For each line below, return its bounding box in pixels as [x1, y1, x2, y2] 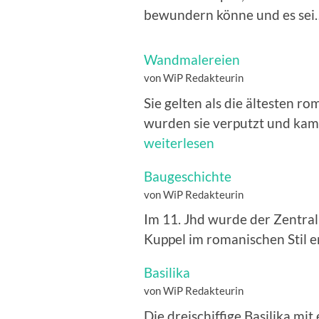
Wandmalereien [144, 51, 240, 68]
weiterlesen [144, 134, 214, 151]
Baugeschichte [144, 167, 231, 184]
